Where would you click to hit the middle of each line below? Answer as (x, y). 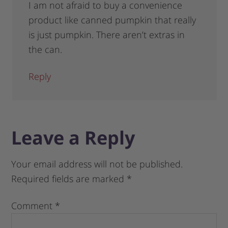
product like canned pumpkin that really (112, 20)
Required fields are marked (69, 179)
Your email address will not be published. (97, 164)
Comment (33, 206)
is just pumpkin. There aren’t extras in (107, 35)
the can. (46, 50)
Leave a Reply (73, 138)
